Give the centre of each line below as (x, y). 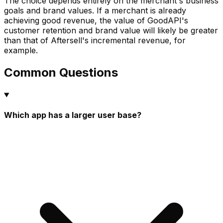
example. (21, 51)
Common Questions (61, 73)
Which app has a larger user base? (73, 115)
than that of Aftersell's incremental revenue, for (95, 41)
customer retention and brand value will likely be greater (111, 31)
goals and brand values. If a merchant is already (95, 11)
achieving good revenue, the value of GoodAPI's (96, 21)
